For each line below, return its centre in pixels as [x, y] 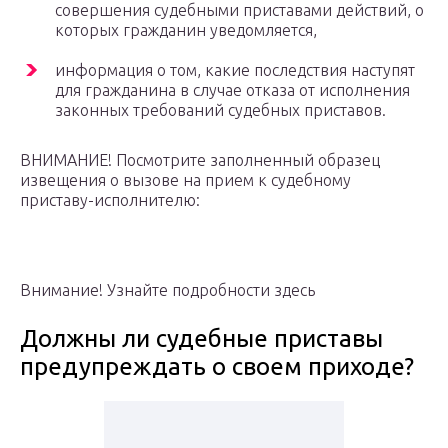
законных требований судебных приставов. [220, 110]
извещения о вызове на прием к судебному [185, 180]
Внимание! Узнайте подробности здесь [167, 290]
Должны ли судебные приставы [201, 339]
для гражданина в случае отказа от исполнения [232, 90]
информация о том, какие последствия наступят [235, 70]
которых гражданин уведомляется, [186, 30]
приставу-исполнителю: [110, 200]
